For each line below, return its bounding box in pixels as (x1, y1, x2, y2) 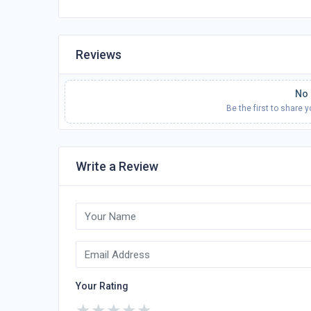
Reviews (76, 47, 121, 62)
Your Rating (76, 280, 128, 292)
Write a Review (76, 159, 158, 174)
